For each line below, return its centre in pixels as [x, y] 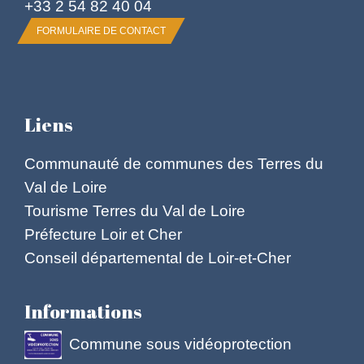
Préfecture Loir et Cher [103, 234]
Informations [83, 311]
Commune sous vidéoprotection [180, 343]
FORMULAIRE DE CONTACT [101, 30]
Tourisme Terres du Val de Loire [135, 211]
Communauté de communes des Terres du [174, 164]
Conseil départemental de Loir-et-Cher [158, 258]
